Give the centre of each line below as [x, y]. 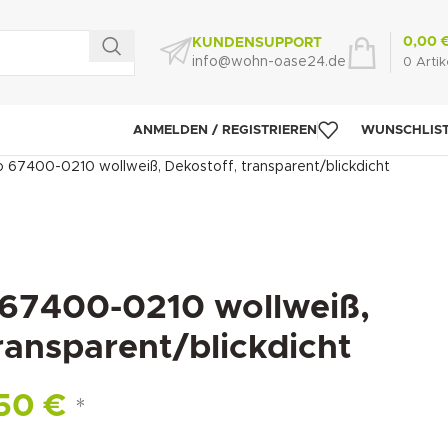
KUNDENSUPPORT [257, 43]
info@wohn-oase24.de [269, 62]
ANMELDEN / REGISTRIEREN [225, 130]
